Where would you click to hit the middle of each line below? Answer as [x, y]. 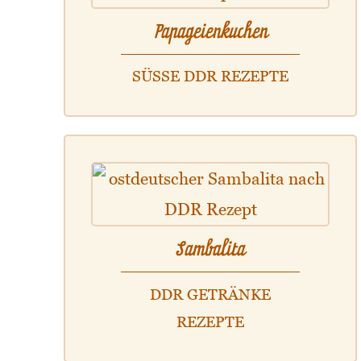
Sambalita [211, 249]
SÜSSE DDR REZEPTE [206, 76]
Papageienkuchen [210, 31]
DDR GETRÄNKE [211, 293]
